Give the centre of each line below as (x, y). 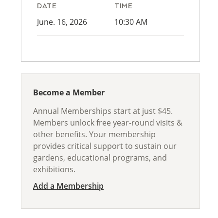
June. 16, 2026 (62, 22)
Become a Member (69, 92)
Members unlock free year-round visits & (108, 123)
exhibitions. (54, 169)
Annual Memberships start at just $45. (103, 111)
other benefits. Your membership (94, 134)
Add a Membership (68, 186)
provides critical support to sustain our (105, 146)
